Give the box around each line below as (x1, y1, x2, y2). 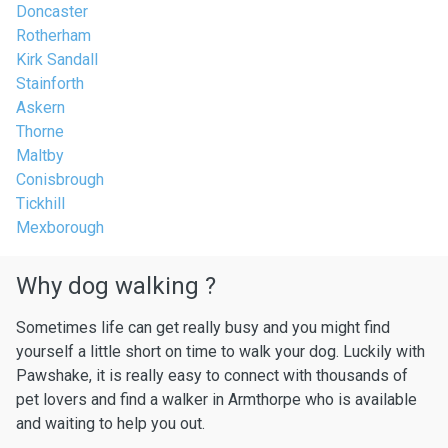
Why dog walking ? (16, 272, 216, 300)
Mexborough (16, 218, 104, 237)
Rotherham (16, 26, 91, 45)
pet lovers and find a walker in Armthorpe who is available (16, 390, 417, 409)
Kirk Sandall (16, 50, 98, 69)
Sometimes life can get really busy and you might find (16, 318, 390, 337)
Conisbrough (16, 170, 104, 189)
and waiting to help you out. (16, 414, 205, 433)
